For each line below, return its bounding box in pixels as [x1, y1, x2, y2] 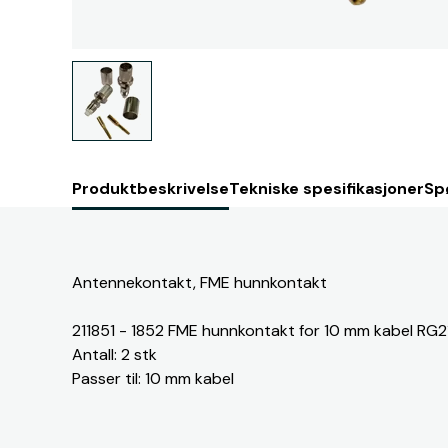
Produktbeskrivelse [72, 178, 229, 199]
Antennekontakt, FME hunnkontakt [72, 272, 327, 293]
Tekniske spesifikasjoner [229, 178, 424, 199]
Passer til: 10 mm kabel [72, 368, 234, 389]
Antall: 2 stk [72, 344, 157, 365]
